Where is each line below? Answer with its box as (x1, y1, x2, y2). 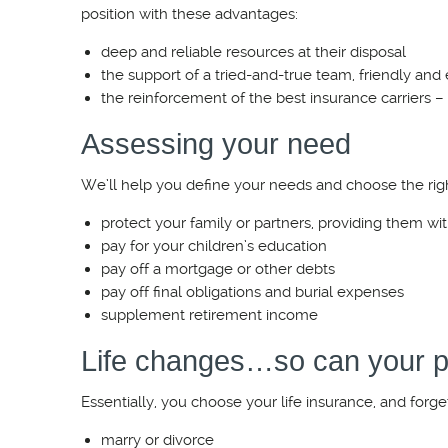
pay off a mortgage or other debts (101, 260, 335, 278)
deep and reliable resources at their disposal (101, 43, 406, 61)
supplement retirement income (101, 306, 318, 324)
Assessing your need (81, 128, 351, 160)
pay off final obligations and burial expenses (101, 283, 404, 301)
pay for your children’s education (101, 237, 327, 255)
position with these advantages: (81, 5, 298, 23)
